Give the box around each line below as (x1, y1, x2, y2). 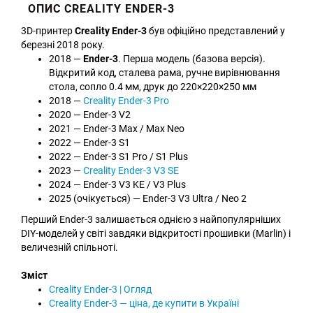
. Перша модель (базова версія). (118, 52, 265, 64)
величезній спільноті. (21, 241, 118, 253)
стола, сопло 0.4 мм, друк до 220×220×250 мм (49, 80, 256, 92)
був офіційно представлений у (147, 24, 285, 36)
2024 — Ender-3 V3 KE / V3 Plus (49, 178, 186, 190)
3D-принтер (21, 24, 75, 36)
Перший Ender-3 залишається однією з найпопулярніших (21, 213, 281, 225)
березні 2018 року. (21, 38, 105, 50)
